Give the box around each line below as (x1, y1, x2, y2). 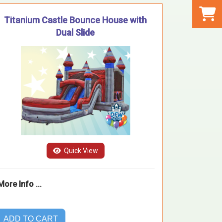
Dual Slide (56, 27, 95, 38)
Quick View (62, 146, 98, 155)
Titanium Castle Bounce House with (4, 14, 147, 25)
